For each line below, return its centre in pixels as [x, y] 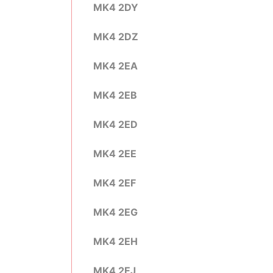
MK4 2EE [115, 154]
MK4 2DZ [116, 37]
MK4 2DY [116, 7]
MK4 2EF [115, 183]
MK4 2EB [115, 95]
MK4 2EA [115, 66]
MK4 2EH [115, 241]
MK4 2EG [115, 212]
